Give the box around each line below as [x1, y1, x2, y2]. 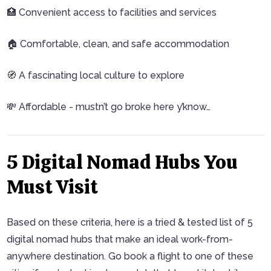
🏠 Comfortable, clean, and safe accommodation [6, 38, 229, 50]
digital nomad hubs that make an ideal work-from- [6, 233, 233, 245]
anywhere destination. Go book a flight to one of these [6, 250, 253, 262]
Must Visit [6, 174, 98, 200]
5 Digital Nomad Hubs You [6, 149, 238, 175]
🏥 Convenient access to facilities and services [6, 7, 217, 18]
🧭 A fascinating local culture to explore [6, 70, 184, 81]
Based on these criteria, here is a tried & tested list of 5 [6, 217, 253, 228]
